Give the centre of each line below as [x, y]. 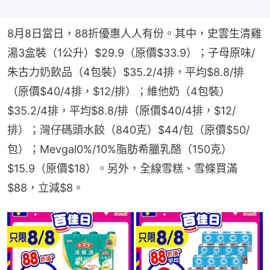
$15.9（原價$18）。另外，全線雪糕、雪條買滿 [122, 169]
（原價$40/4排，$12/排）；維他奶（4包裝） [119, 92]
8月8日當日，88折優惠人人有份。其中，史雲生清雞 [134, 34]
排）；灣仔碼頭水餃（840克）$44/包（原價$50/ [128, 130]
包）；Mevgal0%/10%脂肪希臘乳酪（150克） [120, 149]
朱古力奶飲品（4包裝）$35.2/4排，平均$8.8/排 [126, 72]
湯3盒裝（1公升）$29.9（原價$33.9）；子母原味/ [131, 53]
